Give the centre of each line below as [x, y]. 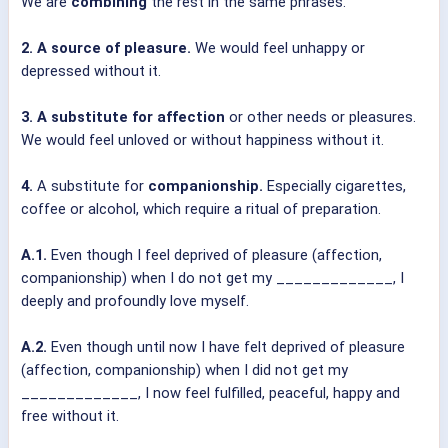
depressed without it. [91, 71]
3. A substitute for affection [123, 117]
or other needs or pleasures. [320, 117]
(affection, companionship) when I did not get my [184, 370]
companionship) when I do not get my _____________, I [212, 278]
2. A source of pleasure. [106, 48]
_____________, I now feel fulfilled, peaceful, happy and [210, 393]
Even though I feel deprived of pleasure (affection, [214, 255]
